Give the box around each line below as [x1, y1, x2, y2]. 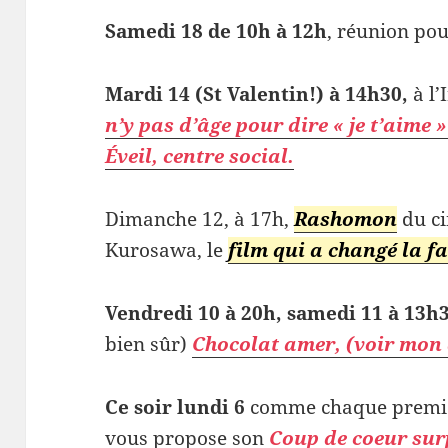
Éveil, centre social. [105, 142, 295, 169]
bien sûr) [105, 330, 193, 357]
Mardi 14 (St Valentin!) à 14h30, [105, 80, 409, 107]
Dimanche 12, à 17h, [105, 205, 295, 232]
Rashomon [294, 205, 398, 232]
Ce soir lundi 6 [105, 393, 251, 420]
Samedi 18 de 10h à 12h [105, 17, 328, 44]
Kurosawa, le [105, 236, 229, 263]
